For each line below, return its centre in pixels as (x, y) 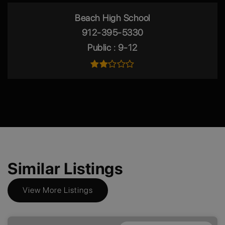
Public (100, 47)
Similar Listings (65, 168)
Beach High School (113, 18)
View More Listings (58, 190)
